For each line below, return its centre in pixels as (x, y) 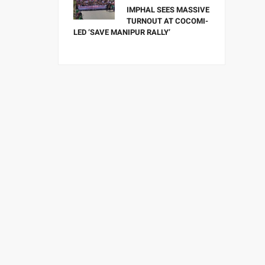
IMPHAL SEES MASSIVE (168, 10)
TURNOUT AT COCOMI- (168, 21)
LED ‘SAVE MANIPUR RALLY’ (122, 32)
